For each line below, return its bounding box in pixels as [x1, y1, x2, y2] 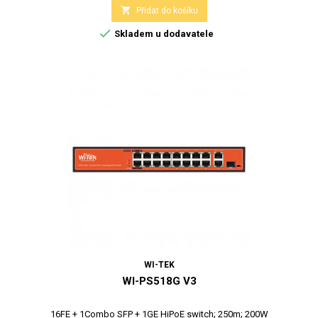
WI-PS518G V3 [121, 274, 197, 287]
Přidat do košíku [136, 5, 198, 16]
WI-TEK [143, 259, 175, 270]
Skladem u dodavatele [111, 28, 214, 39]
